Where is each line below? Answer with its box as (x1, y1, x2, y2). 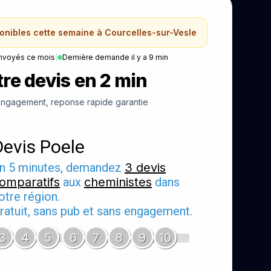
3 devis (125, 160, 166, 175)
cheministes (84, 174, 152, 189)
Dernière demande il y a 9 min (62, 52, 168, 62)
